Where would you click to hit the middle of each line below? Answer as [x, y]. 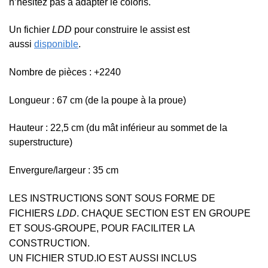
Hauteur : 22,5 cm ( [49, 128]
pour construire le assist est [131, 30]
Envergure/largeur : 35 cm [64, 170]
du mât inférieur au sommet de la [158, 128]
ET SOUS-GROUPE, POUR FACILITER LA [102, 229]
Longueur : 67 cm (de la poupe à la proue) [98, 100]
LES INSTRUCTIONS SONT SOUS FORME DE [112, 199]
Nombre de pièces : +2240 [65, 72]
